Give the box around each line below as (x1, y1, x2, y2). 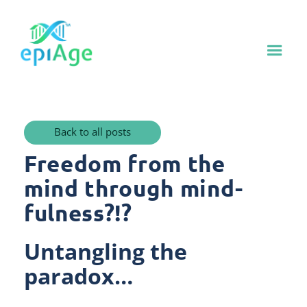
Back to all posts (54, 125, 131, 138)
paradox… (24, 261, 133, 291)
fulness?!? (24, 199, 132, 227)
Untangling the (24, 236, 187, 266)
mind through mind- (24, 174, 243, 202)
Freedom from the (24, 149, 225, 177)
